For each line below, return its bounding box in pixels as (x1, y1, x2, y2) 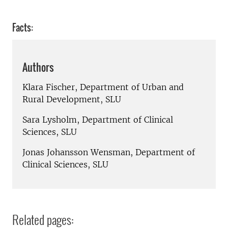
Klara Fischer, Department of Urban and (22, 81, 184, 92)
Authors (22, 60, 54, 75)
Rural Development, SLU (22, 94, 121, 104)
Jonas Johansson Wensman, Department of (22, 147, 195, 157)
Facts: (12, 21, 33, 34)
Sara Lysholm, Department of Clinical (22, 114, 173, 125)
